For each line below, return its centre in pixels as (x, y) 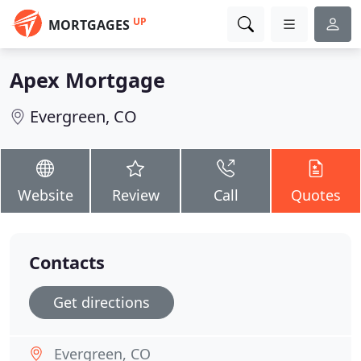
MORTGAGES (89, 25)
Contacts (67, 262)
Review (135, 195)
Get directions (102, 302)
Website (45, 195)
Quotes (316, 195)
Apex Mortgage (87, 80)
